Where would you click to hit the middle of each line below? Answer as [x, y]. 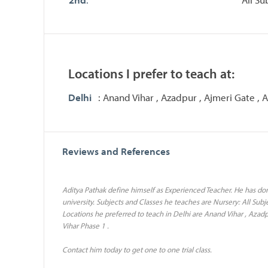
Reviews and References [116, 151]
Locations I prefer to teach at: [151, 73]
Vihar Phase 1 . [86, 225]
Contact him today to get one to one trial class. [137, 249]
